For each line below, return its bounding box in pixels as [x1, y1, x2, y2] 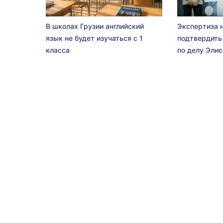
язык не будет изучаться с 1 [46, 34, 143, 42]
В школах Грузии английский [46, 22, 144, 30]
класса [46, 46, 70, 54]
